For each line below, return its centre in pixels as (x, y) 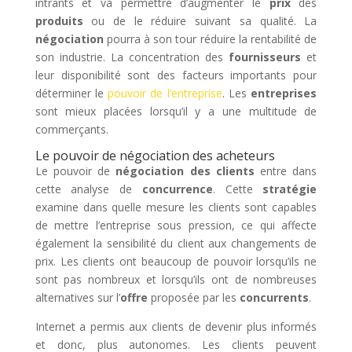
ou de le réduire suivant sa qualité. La (200, 21)
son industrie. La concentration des (132, 57)
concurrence (177, 189)
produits (59, 21)
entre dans (286, 171)
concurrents (274, 298)
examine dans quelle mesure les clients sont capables (176, 207)
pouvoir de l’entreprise (165, 93)
